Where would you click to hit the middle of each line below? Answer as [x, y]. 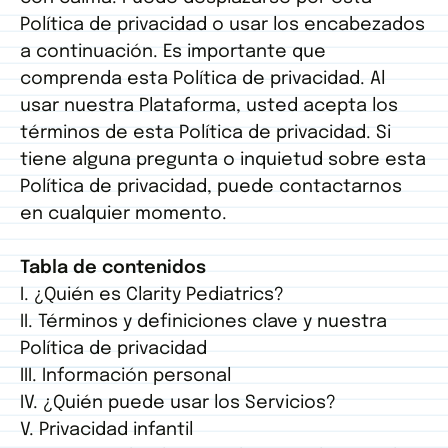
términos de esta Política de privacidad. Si [205, 133]
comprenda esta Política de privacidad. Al [202, 79]
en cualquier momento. [123, 214]
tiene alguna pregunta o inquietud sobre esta [223, 160]
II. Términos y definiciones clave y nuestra [203, 322]
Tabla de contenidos [113, 268]
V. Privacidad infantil [106, 430]
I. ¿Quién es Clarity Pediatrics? [152, 295]
